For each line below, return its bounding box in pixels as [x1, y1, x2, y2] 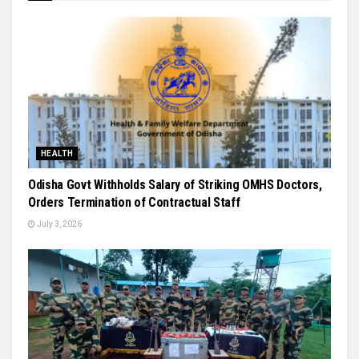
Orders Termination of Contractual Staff [28, 195, 240, 210]
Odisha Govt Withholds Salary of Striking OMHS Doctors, [28, 177, 322, 192]
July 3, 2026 [35, 220, 82, 228]
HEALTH [41, 149, 74, 158]
